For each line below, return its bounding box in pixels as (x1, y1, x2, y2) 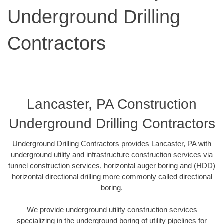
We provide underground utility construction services (26, 205, 197, 214)
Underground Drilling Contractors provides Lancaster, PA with (12, 139, 211, 148)
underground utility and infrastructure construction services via (11, 150, 213, 159)
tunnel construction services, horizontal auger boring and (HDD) (8, 161, 215, 170)
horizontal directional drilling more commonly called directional (11, 172, 212, 181)
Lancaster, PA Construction (27, 96, 197, 112)
